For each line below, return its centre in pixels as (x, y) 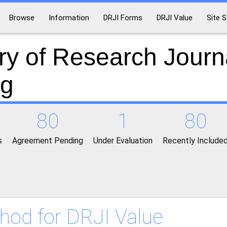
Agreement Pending (48, 140)
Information (69, 18)
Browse (22, 18)
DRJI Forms (123, 18)
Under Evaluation (123, 140)
